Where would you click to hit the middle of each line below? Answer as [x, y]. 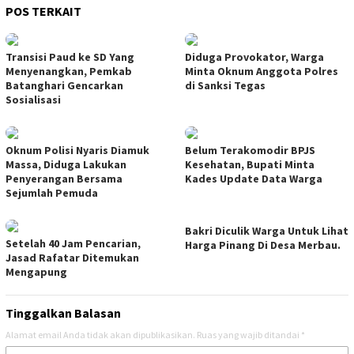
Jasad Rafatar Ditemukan [72, 257]
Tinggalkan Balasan [63, 313]
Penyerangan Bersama [64, 178]
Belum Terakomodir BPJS [250, 150]
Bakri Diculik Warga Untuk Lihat [267, 230]
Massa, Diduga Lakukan [66, 164]
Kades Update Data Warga [254, 178]
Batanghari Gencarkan [64, 85]
